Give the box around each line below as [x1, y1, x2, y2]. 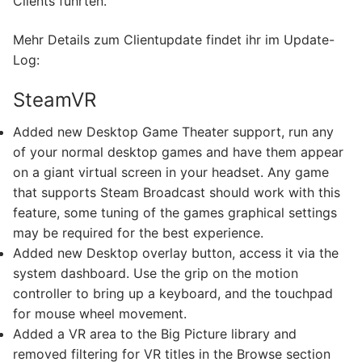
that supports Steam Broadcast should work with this [13, 184, 340, 201]
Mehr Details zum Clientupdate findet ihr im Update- [13, 31, 335, 48]
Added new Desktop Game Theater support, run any [13, 124, 334, 141]
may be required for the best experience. [13, 225, 263, 242]
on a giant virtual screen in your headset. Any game [13, 164, 329, 181]
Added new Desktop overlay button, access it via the [13, 245, 339, 262]
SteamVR [13, 88, 96, 112]
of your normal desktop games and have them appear [13, 144, 343, 161]
